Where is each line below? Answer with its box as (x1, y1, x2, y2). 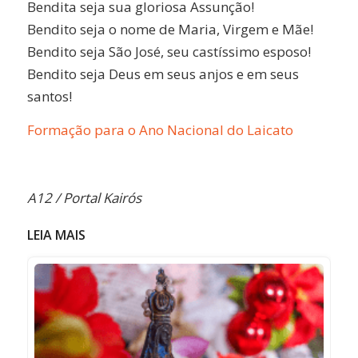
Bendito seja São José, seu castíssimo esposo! (26, 42, 311, 61)
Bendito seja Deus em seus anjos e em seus (26, 64, 299, 83)
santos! (26, 86, 72, 105)
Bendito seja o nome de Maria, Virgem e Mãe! (26, 19, 313, 38)
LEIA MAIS (26, 225, 86, 244)
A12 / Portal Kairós (26, 188, 141, 207)
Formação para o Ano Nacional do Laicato (26, 120, 293, 139)
